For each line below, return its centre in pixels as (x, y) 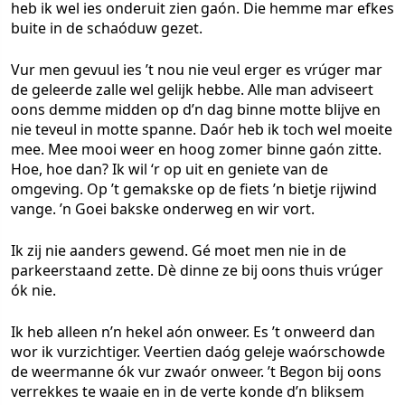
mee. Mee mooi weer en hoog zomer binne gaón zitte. (196, 149)
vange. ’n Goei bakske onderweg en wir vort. (163, 209)
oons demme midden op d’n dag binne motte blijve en (196, 109)
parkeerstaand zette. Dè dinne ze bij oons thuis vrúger (197, 270)
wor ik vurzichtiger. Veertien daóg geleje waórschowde (198, 352)
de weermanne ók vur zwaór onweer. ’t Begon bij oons (196, 372)
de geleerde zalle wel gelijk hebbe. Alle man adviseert (192, 89)
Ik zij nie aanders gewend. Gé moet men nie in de (179, 250)
